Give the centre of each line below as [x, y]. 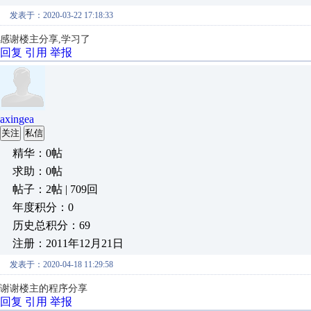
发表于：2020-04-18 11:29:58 [61, 264]
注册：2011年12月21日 [68, 243]
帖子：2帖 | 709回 [55, 189]
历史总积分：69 [51, 225]
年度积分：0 [43, 207]
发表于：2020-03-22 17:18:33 [61, 15]
